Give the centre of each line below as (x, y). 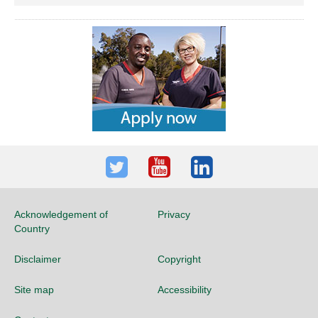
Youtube (194, 170)
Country (32, 229)
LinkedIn (238, 170)
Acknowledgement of (61, 215)
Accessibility (184, 290)
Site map (34, 290)
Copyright (179, 259)
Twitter (142, 170)
